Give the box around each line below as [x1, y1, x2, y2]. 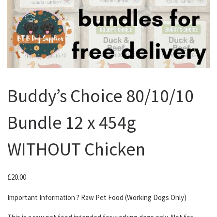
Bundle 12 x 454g [7, 111, 136, 134]
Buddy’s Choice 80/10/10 [7, 84, 194, 107]
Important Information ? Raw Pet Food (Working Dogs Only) [7, 192, 186, 202]
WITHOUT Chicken [7, 138, 145, 160]
